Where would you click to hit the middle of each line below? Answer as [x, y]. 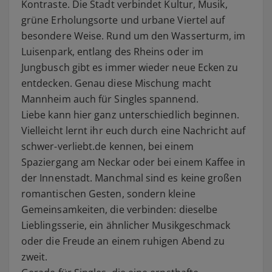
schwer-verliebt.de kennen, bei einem [107, 146]
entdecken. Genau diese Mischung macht [116, 83]
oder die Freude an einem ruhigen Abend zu [123, 241]
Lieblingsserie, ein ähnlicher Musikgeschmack [126, 225]
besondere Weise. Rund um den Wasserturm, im [134, 36]
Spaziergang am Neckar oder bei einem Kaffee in [133, 162]
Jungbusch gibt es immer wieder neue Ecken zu [130, 67]
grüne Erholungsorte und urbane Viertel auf [123, 20]
